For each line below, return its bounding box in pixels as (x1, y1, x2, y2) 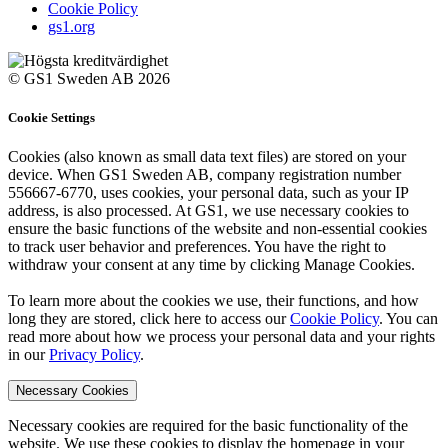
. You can (379, 310, 438, 328)
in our (8, 346, 49, 364)
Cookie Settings (8, 110, 95, 126)
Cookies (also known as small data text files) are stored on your (8, 148, 406, 166)
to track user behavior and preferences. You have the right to (8, 238, 386, 256)
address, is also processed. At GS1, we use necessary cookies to (8, 202, 409, 220)
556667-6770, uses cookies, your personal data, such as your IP (8, 184, 408, 202)
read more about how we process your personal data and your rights (8, 328, 435, 346)
